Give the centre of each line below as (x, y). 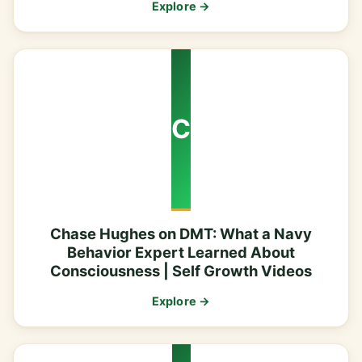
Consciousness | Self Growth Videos (181, 271)
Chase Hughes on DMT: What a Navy (181, 234)
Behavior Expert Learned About (181, 253)
